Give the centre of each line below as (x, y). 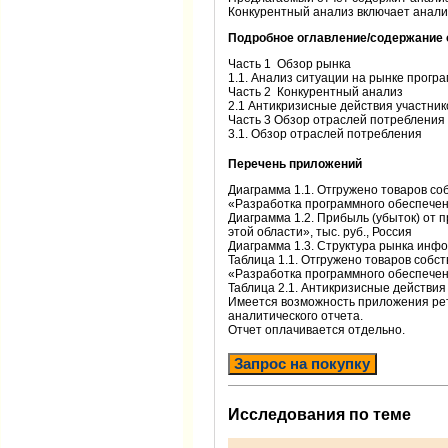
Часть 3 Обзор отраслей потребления (336, 119)
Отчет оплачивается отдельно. (316, 330)
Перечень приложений (295, 163)
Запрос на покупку (302, 364)
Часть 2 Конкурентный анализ (315, 91)
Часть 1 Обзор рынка (289, 63)
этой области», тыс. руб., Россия (320, 232)
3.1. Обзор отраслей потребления (325, 133)
